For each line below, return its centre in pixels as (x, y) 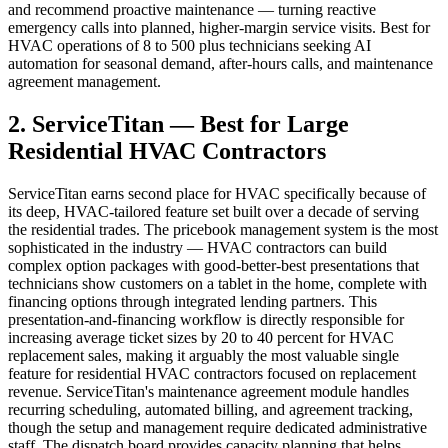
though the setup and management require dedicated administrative (217, 428)
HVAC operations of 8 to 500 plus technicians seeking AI (189, 46)
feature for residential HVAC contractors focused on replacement (212, 374)
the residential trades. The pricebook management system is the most (223, 230)
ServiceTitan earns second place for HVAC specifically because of (217, 194)
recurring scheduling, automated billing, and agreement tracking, (210, 410)
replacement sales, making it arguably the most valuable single (203, 356)
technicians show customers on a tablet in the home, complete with (217, 284)
